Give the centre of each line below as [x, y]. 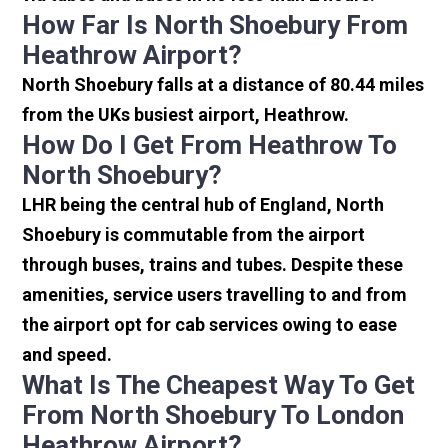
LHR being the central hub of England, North [203, 205]
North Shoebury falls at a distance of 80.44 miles [223, 85]
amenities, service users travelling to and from [215, 295]
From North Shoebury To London [213, 415]
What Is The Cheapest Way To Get [219, 385]
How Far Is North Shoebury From [215, 25]
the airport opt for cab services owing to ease [210, 325]
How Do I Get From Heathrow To [210, 145]
